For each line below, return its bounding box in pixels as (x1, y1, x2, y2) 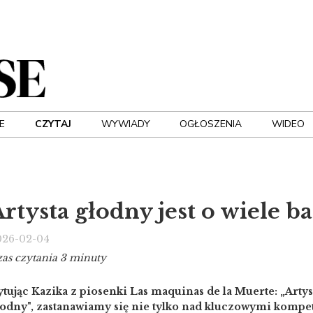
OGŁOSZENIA (180, 117, 242, 131)
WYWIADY (101, 117, 150, 131)
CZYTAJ (34, 117, 71, 131)
